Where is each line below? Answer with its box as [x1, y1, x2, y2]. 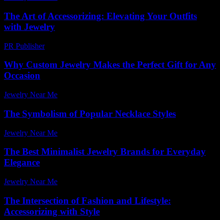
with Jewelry [4, 22, 55, 32]
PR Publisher [4, 41, 45, 50]
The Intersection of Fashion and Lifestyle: [4, 195, 171, 206]
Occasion [4, 70, 40, 81]
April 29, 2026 [61, 90, 107, 99]
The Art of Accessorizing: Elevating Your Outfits [4, 11, 197, 22]
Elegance [4, 157, 40, 168]
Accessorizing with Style [4, 206, 100, 217]
